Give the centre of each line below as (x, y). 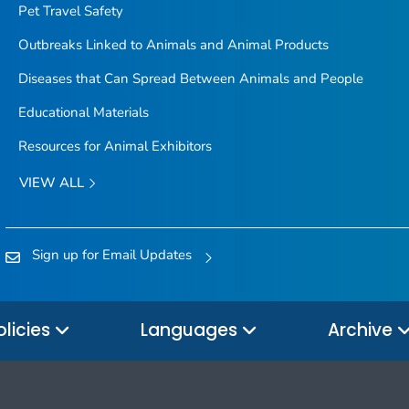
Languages (191, 330)
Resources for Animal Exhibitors (115, 146)
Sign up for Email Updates (112, 255)
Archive (362, 330)
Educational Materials (83, 112)
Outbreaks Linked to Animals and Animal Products (173, 44)
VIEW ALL (53, 182)
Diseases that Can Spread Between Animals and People (190, 78)
